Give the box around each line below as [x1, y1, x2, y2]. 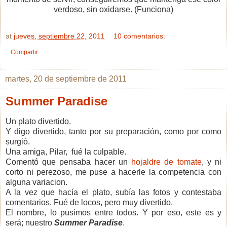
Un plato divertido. [6, 117, 71, 126]
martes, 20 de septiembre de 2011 [5, 74, 127, 83]
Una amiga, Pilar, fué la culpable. [6, 147, 126, 156]
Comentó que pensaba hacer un [6, 157, 132, 166]
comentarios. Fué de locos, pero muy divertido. [6, 198, 173, 207]
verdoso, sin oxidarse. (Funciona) [54, 5, 173, 14]
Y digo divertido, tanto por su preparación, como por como [6, 127, 221, 136]
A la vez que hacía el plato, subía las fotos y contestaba [6, 187, 221, 197]
